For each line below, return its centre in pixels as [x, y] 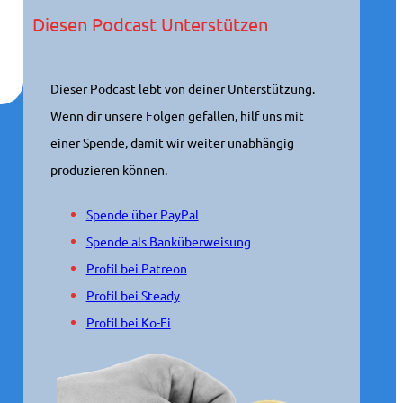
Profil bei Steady [133, 295]
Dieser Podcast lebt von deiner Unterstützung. [182, 88]
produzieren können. [108, 169]
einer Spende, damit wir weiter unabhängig [172, 142]
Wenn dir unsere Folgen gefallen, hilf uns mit [177, 115]
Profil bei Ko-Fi [128, 322]
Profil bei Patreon [136, 268]
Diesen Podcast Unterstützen [150, 24]
